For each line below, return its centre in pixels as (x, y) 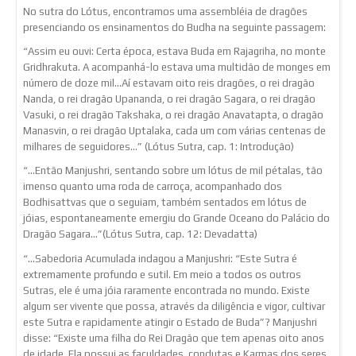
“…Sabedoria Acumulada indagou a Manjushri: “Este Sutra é (160, 258)
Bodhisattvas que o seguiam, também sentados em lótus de (165, 203)
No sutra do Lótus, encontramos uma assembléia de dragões (165, 11)
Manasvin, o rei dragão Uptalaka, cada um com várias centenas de (174, 131)
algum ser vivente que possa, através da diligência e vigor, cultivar (174, 306)
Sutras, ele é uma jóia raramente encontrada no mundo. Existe (166, 290)
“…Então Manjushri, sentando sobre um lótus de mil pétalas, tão (173, 171)
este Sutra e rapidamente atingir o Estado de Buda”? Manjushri (170, 322)
